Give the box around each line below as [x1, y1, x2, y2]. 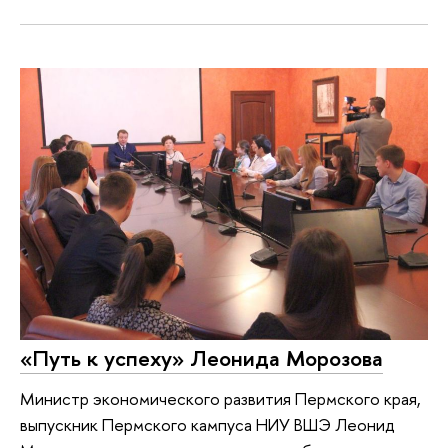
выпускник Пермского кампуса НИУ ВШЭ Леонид [20, 412, 395, 436]
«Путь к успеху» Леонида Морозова [20, 343, 383, 374]
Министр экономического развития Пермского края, [20, 386, 421, 410]
